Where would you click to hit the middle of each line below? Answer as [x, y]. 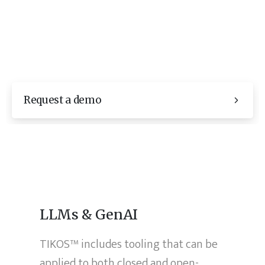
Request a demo [63, 100]
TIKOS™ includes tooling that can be [129, 244]
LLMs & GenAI [89, 214]
